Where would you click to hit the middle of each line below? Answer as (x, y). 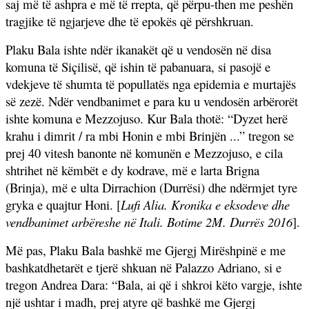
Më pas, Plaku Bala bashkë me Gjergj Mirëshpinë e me (146, 250)
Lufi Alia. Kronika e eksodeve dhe (205, 204)
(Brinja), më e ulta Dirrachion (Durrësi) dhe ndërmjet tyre (151, 187)
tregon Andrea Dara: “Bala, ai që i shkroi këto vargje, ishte (154, 284)
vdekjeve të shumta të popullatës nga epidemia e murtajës (151, 83)
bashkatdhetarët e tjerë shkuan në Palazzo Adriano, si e (143, 267)
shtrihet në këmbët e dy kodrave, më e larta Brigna (132, 170)
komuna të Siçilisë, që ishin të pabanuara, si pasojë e (138, 66)
